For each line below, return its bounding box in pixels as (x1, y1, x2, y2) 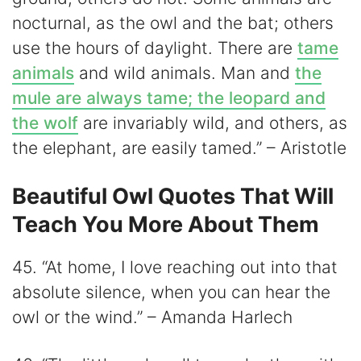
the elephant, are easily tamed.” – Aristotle (12, 138, 346, 159)
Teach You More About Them (12, 211, 319, 239)
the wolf (12, 113, 78, 134)
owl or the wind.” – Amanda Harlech (12, 307, 293, 328)
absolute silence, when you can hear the (12, 282, 330, 303)
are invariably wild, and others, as (78, 113, 347, 134)
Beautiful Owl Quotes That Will (12, 183, 334, 210)
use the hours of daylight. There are (12, 38, 297, 59)
